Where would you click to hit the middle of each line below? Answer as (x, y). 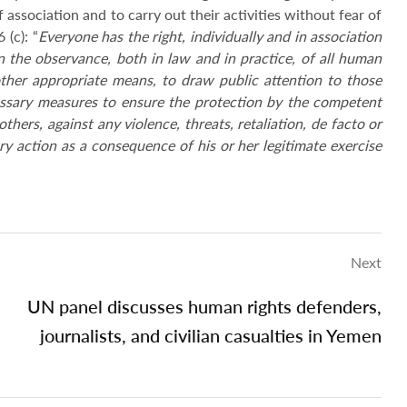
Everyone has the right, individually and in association (210, 36)
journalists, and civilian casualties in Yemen (211, 335)
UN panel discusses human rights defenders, (205, 306)
